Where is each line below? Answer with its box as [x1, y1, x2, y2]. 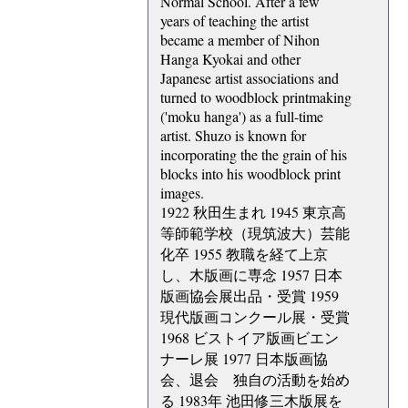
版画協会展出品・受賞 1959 [160, 286, 339, 306]
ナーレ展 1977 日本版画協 [160, 349, 328, 369]
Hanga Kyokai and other [160, 49, 301, 69]
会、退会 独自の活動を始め [160, 370, 350, 390]
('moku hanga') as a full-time [160, 107, 323, 127]
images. [160, 183, 204, 203]
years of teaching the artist [160, 11, 309, 31]
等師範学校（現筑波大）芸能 [160, 223, 350, 243]
